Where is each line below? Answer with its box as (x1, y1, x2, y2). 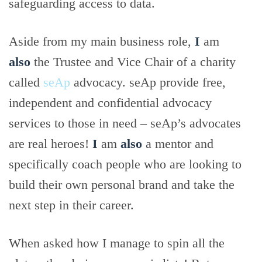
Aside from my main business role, (9, 34, 195, 49)
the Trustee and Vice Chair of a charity (34, 54, 236, 69)
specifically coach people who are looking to (9, 157, 242, 171)
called (9, 75, 43, 89)
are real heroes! (9, 136, 92, 151)
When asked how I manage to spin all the (9, 236, 225, 250)
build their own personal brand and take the (9, 177, 235, 192)
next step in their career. (9, 198, 134, 212)
